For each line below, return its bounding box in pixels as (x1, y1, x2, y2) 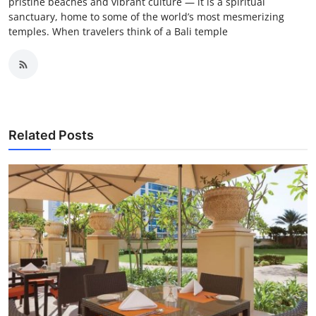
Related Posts (8, 128, 94, 143)
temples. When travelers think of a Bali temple (8, 25, 228, 39)
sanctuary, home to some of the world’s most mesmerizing (8, 10, 284, 24)
